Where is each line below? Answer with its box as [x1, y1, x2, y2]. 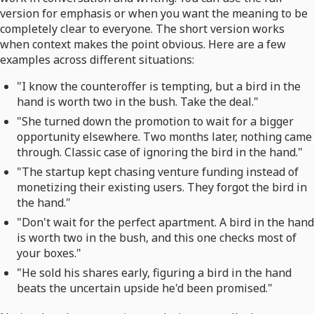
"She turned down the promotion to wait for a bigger [17, 114, 294, 130]
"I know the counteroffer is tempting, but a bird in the [17, 78, 301, 95]
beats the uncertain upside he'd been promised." [17, 280, 273, 296]
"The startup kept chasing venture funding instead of [17, 164, 299, 180]
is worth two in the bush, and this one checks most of [17, 230, 296, 246]
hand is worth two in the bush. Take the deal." [17, 94, 259, 110]
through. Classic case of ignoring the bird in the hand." [17, 144, 303, 161]
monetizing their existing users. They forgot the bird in [17, 179, 307, 196]
